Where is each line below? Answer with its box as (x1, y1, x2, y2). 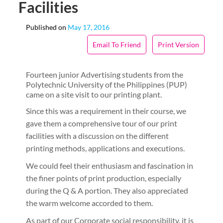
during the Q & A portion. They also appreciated (26, 186, 189, 195)
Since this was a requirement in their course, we (26, 106, 187, 115)
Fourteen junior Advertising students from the (26, 70, 184, 79)
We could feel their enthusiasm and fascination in (26, 161, 194, 170)
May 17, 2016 (66, 23, 110, 31)
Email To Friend (92, 40, 141, 49)
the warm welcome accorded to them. (26, 198, 153, 208)
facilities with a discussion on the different (26, 131, 169, 140)
